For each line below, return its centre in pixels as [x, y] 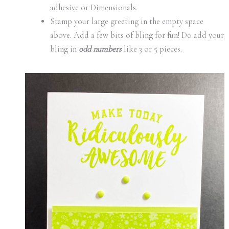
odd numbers [100, 49]
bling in [65, 49]
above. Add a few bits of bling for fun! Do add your [137, 36]
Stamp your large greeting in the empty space [127, 22]
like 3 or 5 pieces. [152, 49]
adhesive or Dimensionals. [94, 8]
